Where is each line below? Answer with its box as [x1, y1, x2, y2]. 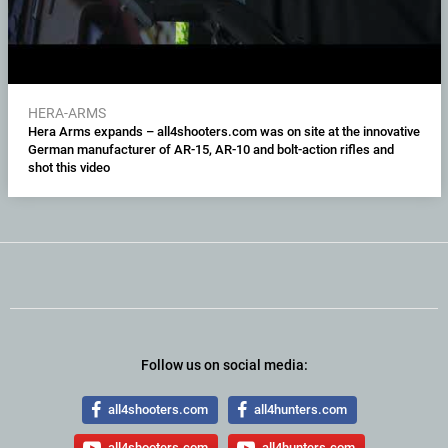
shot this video [27, 159, 110, 175]
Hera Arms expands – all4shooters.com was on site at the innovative [27, 123, 420, 139]
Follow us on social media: [140, 356, 308, 373]
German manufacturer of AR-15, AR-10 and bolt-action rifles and [27, 141, 394, 157]
